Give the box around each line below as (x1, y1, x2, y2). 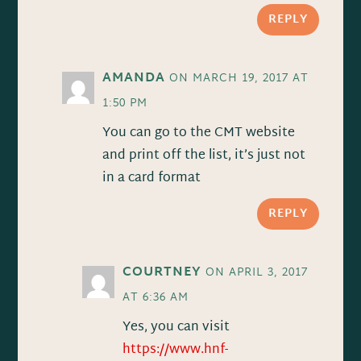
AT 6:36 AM (122, 288, 189, 309)
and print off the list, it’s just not (102, 144, 306, 168)
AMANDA (102, 67, 166, 91)
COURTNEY (122, 261, 202, 285)
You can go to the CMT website (102, 122, 296, 146)
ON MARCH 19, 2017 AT (169, 68, 309, 89)
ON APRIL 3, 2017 (205, 263, 309, 284)
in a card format (102, 167, 201, 191)
